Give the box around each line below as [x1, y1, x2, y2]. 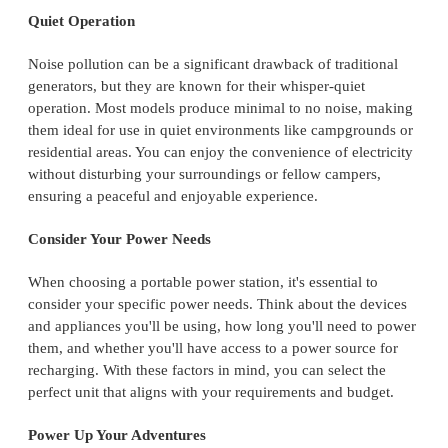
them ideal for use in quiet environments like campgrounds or [28, 122, 413, 139]
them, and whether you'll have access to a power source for [28, 340, 398, 357]
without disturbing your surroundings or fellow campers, [28, 166, 381, 183]
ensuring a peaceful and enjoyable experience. [28, 188, 318, 205]
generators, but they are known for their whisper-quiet [28, 78, 365, 95]
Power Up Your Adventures [28, 427, 206, 444]
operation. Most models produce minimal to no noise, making [28, 100, 413, 117]
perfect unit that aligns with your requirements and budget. [28, 384, 394, 401]
